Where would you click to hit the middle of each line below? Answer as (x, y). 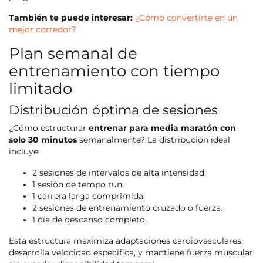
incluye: (24, 152)
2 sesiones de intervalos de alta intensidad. (119, 173)
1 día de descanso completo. (90, 220)
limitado (41, 89)
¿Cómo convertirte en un (186, 18)
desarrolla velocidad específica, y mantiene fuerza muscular (131, 253)
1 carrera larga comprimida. (89, 196)
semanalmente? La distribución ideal (154, 140)
